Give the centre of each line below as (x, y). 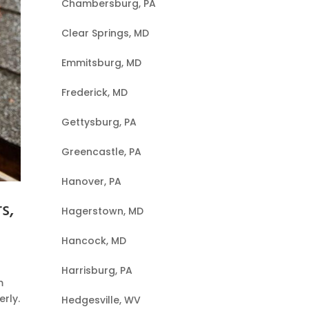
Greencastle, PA (102, 152)
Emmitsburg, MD (102, 63)
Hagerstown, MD (103, 211)
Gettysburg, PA (99, 122)
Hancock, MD (94, 241)
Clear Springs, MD (106, 33)
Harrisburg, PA (97, 270)
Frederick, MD (95, 92)
